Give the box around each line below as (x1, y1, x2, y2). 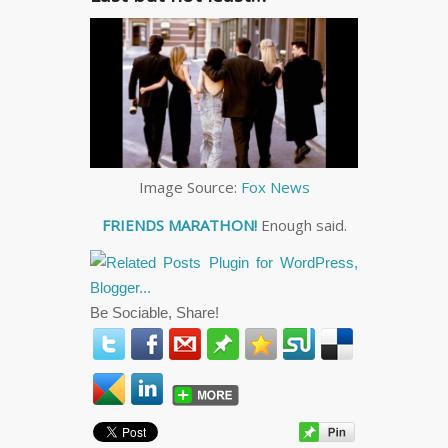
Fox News (240, 176, 310, 197)
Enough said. (256, 214, 347, 235)
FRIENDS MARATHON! (101, 214, 257, 235)
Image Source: (138, 176, 241, 197)
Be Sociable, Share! (90, 304, 219, 322)
